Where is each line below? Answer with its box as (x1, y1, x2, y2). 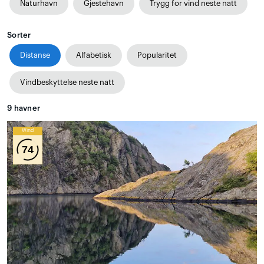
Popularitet (137, 51, 177, 60)
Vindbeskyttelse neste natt (20, 78, 114, 87)
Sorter (7, 31, 31, 39)
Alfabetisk (76, 51, 111, 60)
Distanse (20, 51, 50, 60)
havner (12, 104, 41, 113)
